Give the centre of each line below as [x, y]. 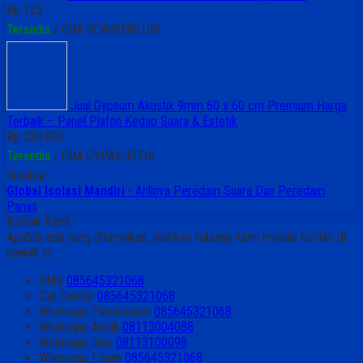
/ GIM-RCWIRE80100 [105, 29]
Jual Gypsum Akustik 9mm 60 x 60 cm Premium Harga [207, 105]
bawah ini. [31, 252]
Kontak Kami [38, 221]
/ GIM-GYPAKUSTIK [102, 156]
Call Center [68, 296]
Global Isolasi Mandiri [66, 190]
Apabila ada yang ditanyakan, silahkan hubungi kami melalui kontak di [176, 237]
